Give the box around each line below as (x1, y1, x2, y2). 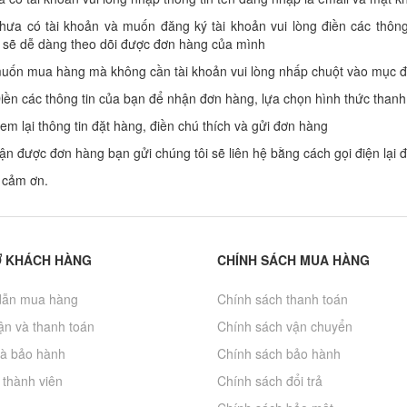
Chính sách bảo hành (217, 344, 341, 363)
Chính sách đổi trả (217, 372, 323, 391)
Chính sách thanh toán (217, 290, 348, 309)
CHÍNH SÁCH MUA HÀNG (217, 251, 370, 270)
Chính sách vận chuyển (217, 317, 352, 336)
